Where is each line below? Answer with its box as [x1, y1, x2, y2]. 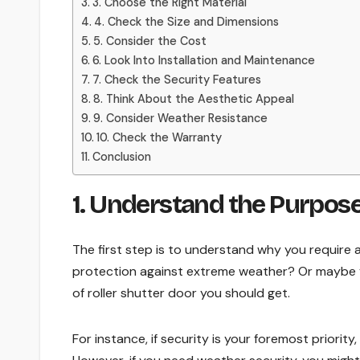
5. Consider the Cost [92, 33, 210, 48]
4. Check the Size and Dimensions [93, 14, 282, 29]
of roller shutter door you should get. [72, 284, 293, 301]
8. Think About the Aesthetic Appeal [92, 91, 297, 106]
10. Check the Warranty [96, 129, 225, 145]
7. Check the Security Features [92, 72, 264, 87]
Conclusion [92, 149, 154, 164]
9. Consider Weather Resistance [92, 110, 271, 125]
